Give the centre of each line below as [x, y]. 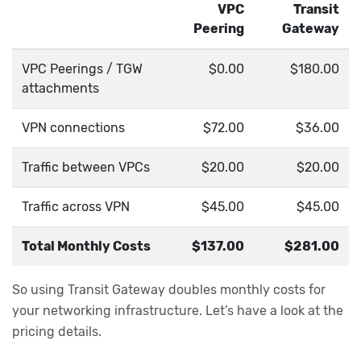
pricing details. [57, 332]
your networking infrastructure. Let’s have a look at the [178, 311]
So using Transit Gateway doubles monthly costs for [169, 290]
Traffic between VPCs [86, 167]
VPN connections [73, 127]
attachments [60, 88]
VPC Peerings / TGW [82, 68]
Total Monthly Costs [86, 246]
